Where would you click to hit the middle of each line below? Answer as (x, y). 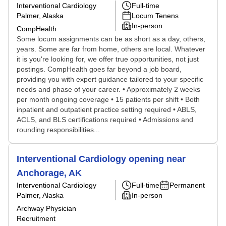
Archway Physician (46, 208)
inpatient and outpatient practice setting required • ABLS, (107, 109)
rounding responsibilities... (58, 130)
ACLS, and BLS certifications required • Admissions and (105, 120)
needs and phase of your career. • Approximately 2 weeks (108, 89)
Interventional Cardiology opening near (101, 159)
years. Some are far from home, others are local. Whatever (111, 49)
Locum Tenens (155, 16)
